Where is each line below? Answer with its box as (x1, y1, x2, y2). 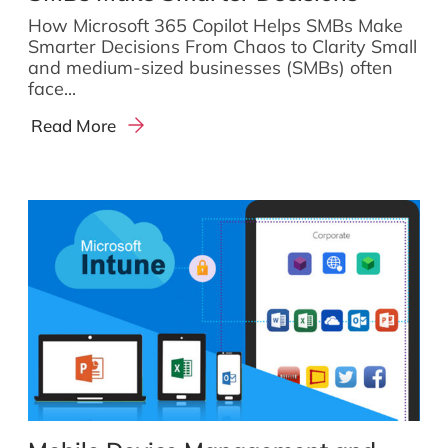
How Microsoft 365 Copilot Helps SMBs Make (28, 14, 403, 38)
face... (28, 77, 76, 101)
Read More (31, 114, 117, 136)
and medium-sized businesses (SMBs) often (28, 56, 393, 80)
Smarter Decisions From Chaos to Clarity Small (28, 35, 417, 59)
